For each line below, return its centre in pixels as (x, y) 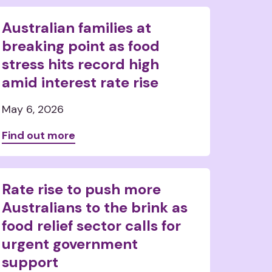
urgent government (70, 244)
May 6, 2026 (33, 109)
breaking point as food (81, 46)
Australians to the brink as (95, 207)
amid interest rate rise (80, 82)
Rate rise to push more (82, 189)
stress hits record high (81, 64)
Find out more (39, 135)
